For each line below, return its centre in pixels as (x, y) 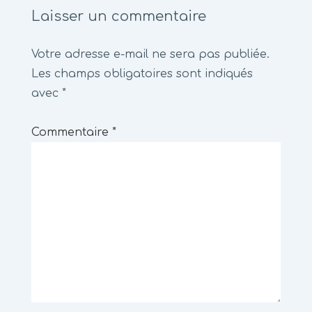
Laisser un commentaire (119, 16)
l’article (44, 23)
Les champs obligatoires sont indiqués (142, 74)
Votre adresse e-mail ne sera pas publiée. (150, 54)
